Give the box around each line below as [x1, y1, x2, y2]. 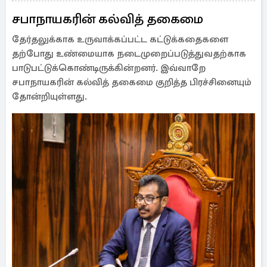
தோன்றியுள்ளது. [12, 91, 87, 103]
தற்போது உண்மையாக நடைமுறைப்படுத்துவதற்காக [12, 48, 246, 60]
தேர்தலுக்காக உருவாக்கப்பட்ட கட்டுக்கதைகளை [12, 33, 228, 45]
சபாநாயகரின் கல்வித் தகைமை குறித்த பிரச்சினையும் [12, 76, 252, 88]
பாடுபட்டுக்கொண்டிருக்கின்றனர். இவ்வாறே [12, 62, 206, 74]
